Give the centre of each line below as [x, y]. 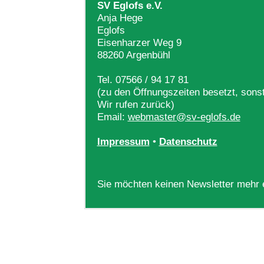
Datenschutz [188, 141]
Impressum [123, 141]
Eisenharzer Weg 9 [139, 42]
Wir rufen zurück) [136, 104]
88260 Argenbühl [133, 55]
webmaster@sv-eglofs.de [184, 117]
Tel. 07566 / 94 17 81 [143, 80]
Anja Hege [120, 18]
